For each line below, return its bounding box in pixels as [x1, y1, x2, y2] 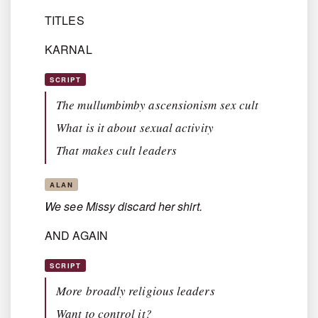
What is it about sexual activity [56, 119, 214, 136]
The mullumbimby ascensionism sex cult [56, 97, 259, 114]
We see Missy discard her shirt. [45, 198, 205, 215]
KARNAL [45, 41, 92, 58]
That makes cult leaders [56, 142, 177, 159]
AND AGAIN [45, 227, 108, 244]
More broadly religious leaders [56, 283, 215, 300]
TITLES [45, 12, 84, 29]
